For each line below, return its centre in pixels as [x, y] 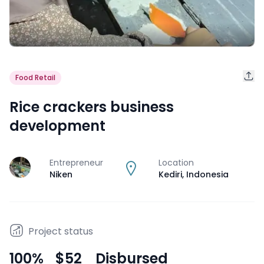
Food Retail [35, 78]
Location [176, 162]
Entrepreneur [76, 162]
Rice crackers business [92, 107]
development [57, 126]
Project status [61, 231]
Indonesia [207, 174]
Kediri [170, 174]
